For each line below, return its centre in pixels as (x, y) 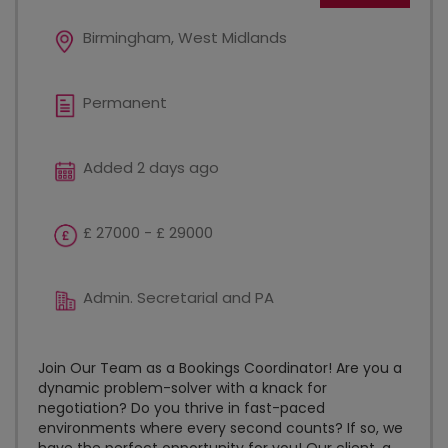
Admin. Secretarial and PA (178, 297)
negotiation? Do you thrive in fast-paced (181, 408)
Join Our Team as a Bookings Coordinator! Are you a (220, 368)
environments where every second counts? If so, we (220, 428)
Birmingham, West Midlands (185, 37)
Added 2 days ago (151, 167)
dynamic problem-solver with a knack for (182, 388)
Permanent (125, 102)
